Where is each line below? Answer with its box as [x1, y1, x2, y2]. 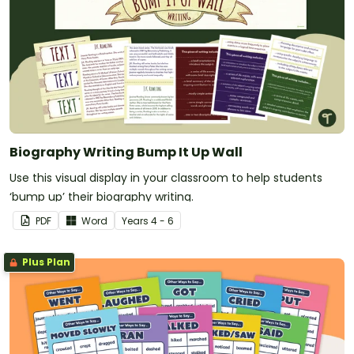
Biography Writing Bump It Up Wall [9, 142, 243, 161]
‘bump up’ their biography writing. [9, 188, 194, 205]
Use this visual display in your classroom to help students [9, 169, 322, 186]
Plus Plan [20, 254, 70, 269]
